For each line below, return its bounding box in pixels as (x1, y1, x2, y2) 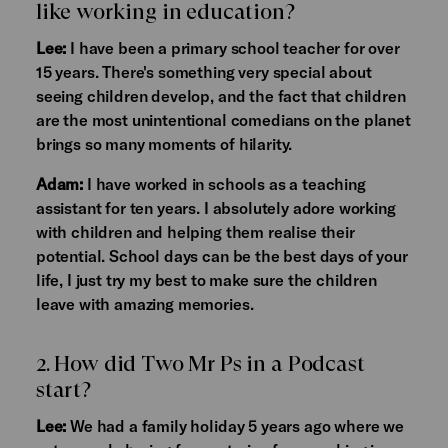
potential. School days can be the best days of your (35, 246, 408, 265)
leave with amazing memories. (35, 294, 254, 313)
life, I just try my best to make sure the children (35, 270, 377, 289)
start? (35, 377, 91, 403)
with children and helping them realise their (35, 222, 355, 241)
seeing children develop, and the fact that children (35, 86, 406, 105)
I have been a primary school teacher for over (66, 38, 400, 57)
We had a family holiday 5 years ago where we (66, 416, 405, 436)
